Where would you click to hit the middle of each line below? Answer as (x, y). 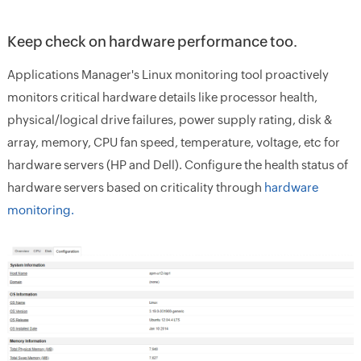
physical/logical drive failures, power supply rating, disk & (169, 120)
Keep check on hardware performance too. (152, 42)
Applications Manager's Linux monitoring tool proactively (168, 75)
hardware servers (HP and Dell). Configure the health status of (177, 165)
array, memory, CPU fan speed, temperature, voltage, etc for (173, 143)
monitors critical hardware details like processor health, (162, 98)
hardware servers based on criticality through (135, 188)
